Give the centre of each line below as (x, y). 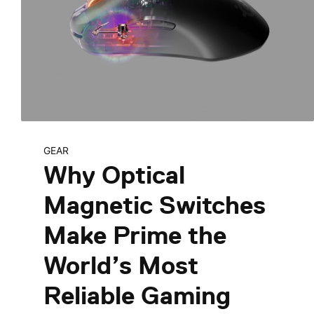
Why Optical (114, 175)
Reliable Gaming (137, 295)
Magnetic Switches (154, 205)
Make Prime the (135, 235)
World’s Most (121, 265)
